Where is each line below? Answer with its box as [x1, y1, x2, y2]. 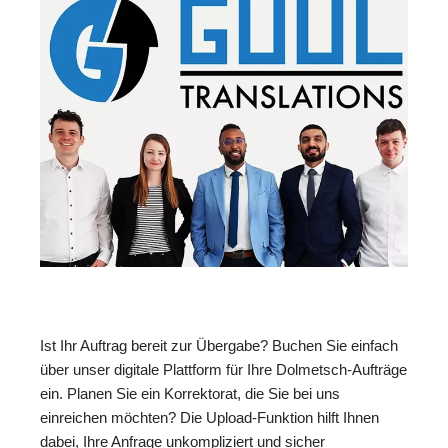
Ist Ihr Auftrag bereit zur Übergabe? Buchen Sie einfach [40, 337, 398, 355]
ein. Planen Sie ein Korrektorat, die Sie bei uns [40, 385, 340, 403]
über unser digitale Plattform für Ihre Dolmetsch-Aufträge [40, 361, 407, 379]
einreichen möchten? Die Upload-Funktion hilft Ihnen [40, 409, 379, 427]
